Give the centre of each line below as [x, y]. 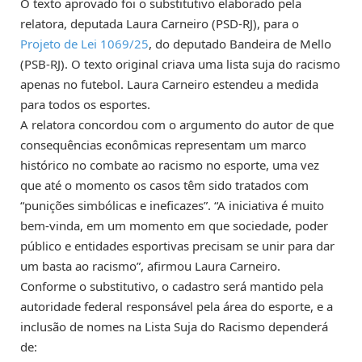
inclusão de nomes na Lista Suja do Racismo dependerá [174, 326]
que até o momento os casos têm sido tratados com [164, 185]
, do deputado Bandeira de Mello [240, 43]
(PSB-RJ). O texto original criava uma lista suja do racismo [180, 63]
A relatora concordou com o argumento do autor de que [177, 124]
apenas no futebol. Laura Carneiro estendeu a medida [169, 84]
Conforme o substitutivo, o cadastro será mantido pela [172, 286]
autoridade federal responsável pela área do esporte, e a [177, 306]
